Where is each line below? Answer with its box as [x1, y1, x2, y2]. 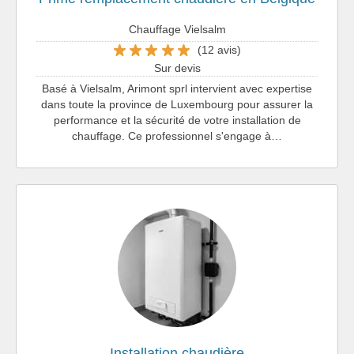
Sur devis [153, 61, 201, 74]
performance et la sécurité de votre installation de [53, 113, 301, 126]
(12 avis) [197, 43, 241, 57]
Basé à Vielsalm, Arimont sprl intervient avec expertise [42, 81, 312, 95]
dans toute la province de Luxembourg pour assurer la [41, 97, 313, 111]
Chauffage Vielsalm [128, 22, 226, 36]
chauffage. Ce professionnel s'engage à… [72, 129, 282, 142]
